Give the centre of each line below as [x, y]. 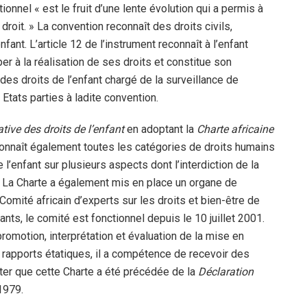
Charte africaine [235, 129]
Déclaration [226, 271]
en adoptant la [160, 129]
